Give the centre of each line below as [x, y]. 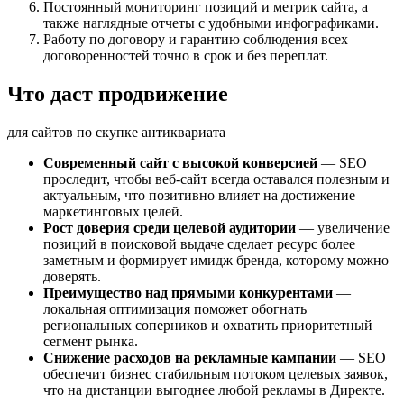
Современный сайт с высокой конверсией [180, 162]
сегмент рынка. [91, 341]
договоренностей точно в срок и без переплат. [186, 55]
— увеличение [343, 227]
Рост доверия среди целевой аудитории [170, 227]
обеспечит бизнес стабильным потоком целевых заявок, [216, 373]
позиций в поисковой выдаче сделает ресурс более [199, 243]
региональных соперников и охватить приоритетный [208, 325]
